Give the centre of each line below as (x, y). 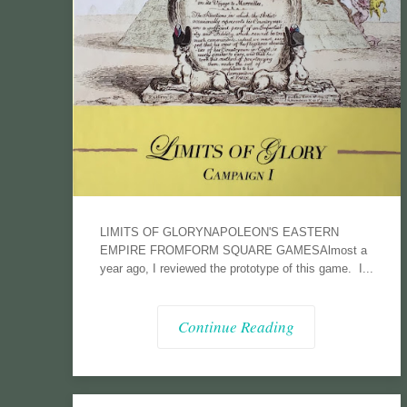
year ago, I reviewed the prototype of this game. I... (236, 268)
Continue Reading (237, 326)
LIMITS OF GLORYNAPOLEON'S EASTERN (219, 232)
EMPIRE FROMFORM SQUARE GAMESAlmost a (233, 250)
